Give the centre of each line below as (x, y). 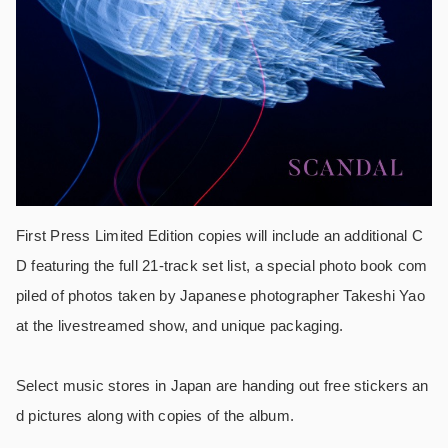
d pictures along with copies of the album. (155, 416)
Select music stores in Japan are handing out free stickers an (222, 386)
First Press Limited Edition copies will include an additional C (220, 236)
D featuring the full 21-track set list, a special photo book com (222, 266)
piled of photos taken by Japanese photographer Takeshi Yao (220, 296)
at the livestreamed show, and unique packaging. (180, 326)
